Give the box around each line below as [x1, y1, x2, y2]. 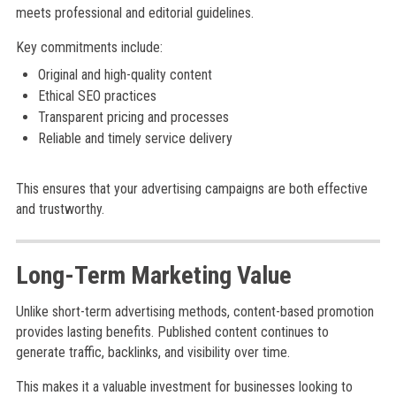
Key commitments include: [15, 39, 163, 56]
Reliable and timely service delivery [37, 130, 232, 147]
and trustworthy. [15, 201, 104, 217]
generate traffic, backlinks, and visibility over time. [15, 344, 290, 361]
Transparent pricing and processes [37, 109, 229, 126]
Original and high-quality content [37, 66, 212, 83]
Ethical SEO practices [37, 88, 156, 104]
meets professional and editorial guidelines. [15, 4, 254, 21]
